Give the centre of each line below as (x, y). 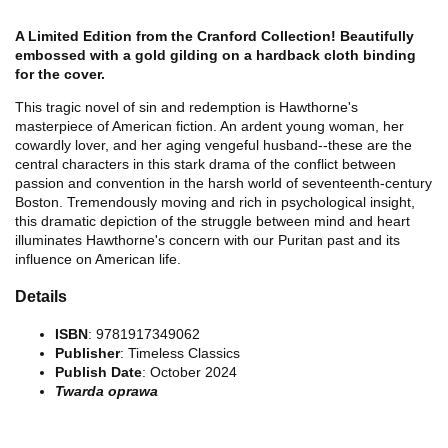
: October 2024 (189, 371)
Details (41, 296)
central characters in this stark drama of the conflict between (205, 164)
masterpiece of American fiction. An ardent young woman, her (209, 126)
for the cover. (60, 74)
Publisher (87, 352)
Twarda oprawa (106, 390)
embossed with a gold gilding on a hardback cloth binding (215, 55)
